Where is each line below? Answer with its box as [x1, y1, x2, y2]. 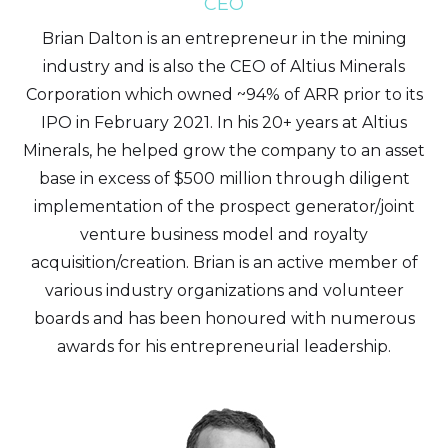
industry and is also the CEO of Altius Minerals [43, 57, 405, 76]
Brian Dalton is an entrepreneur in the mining [41, 29, 407, 48]
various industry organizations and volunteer [44, 281, 404, 300]
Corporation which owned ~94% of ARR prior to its [25, 85, 423, 104]
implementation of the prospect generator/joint [33, 197, 415, 216]
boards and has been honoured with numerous [33, 309, 415, 328]
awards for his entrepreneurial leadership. [57, 337, 391, 356]
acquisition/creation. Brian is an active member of [30, 253, 418, 272]
